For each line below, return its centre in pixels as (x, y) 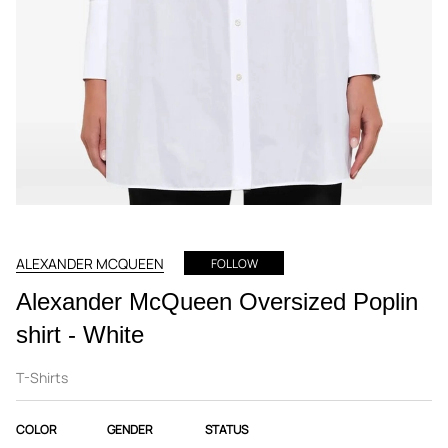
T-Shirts (42, 377)
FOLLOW (234, 263)
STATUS (226, 429)
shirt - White (80, 334)
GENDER (130, 429)
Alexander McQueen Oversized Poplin (217, 301)
